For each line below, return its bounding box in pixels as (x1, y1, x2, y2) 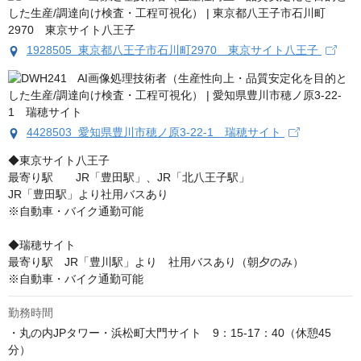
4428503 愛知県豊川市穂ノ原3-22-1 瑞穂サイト (27, 126, 284, 139)
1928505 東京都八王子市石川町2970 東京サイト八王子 (27, 44, 322, 57)
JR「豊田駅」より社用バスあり (8, 188, 168, 201)
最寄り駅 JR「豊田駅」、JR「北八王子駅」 (8, 171, 250, 185)
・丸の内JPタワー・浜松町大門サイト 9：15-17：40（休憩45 (8, 326, 331, 340)
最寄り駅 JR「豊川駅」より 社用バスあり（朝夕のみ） (8, 255, 307, 269)
